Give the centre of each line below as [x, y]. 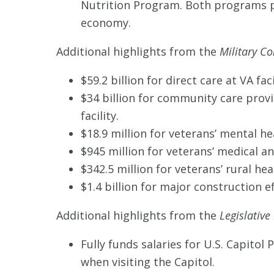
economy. [106, 23]
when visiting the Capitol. [148, 262]
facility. [100, 116]
